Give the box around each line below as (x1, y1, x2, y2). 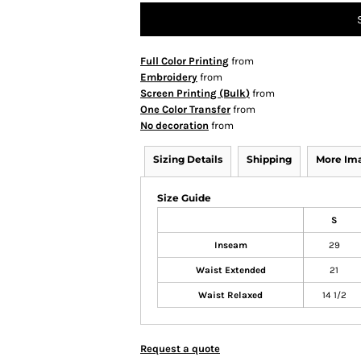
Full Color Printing (140, 55, 229, 67)
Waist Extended (195, 264, 266, 276)
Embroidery (140, 71, 197, 83)
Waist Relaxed (198, 289, 263, 301)
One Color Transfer (140, 103, 230, 115)
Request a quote (140, 342, 220, 355)
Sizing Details (153, 153, 222, 165)
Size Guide (157, 192, 211, 204)
